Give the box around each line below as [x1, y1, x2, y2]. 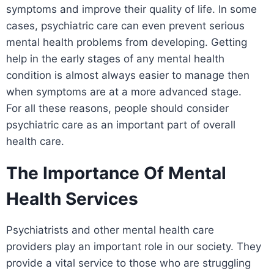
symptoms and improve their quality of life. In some [6, 2, 257, 15]
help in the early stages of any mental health [6, 52, 224, 65]
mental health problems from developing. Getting [6, 35, 247, 48]
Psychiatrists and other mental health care [6, 223, 214, 236]
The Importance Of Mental [6, 162, 226, 183]
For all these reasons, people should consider [6, 102, 229, 114]
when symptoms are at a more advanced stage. [6, 85, 245, 98]
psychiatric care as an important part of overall [6, 118, 235, 131]
